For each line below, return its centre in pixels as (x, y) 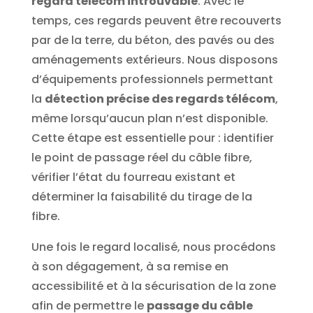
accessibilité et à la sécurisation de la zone (153, 286)
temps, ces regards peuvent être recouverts (156, 21)
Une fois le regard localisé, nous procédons (153, 247)
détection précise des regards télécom (160, 99)
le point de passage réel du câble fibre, (141, 158)
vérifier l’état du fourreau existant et (133, 177)
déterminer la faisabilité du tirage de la (141, 197)
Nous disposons (232, 60)
